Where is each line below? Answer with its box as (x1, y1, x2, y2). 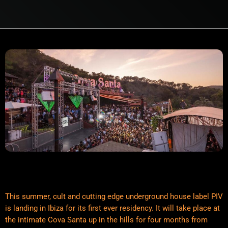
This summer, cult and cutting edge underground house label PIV (5, 192, 223, 202)
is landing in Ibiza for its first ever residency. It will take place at (5, 204, 220, 213)
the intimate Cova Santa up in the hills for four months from (5, 215, 208, 225)
